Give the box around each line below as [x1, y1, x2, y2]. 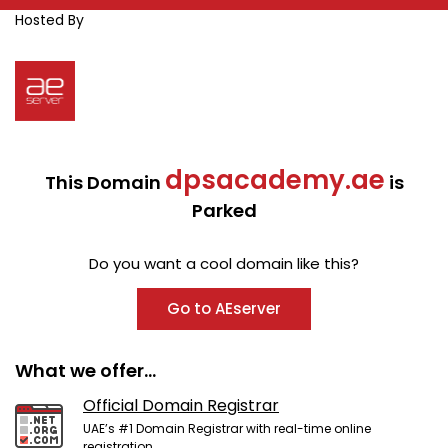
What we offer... [15, 358, 156, 383]
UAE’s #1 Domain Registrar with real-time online [83, 420, 371, 437]
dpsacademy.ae [164, 162, 385, 198]
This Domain [44, 170, 165, 195]
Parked [191, 198, 257, 223]
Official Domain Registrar [83, 394, 279, 417]
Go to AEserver [167, 298, 281, 319]
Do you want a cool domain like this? [89, 253, 359, 274]
